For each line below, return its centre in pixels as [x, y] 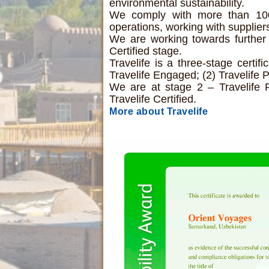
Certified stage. [146, 51]
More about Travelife [159, 111]
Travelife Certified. [153, 99]
